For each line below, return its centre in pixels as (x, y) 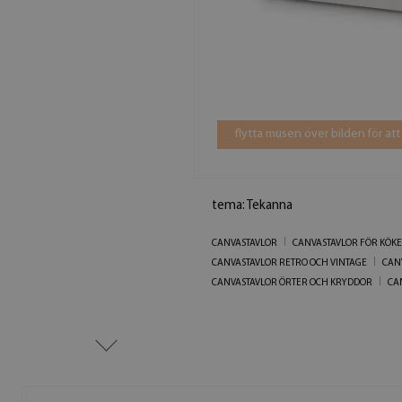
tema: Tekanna (252, 205)
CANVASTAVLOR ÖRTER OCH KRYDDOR (292, 283)
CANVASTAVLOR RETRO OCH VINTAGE (289, 263)
